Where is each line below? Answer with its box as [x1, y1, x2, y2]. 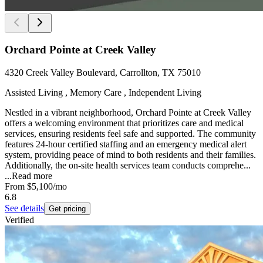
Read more [12, 170, 52, 181]
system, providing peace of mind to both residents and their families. [5, 149, 256, 160]
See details [5, 203, 44, 213]
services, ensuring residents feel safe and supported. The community [5, 128, 256, 139]
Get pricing [49, 204, 86, 213]
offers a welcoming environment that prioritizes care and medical [5, 117, 244, 128]
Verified [5, 214, 34, 225]
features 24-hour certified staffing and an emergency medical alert [5, 139, 247, 149]
